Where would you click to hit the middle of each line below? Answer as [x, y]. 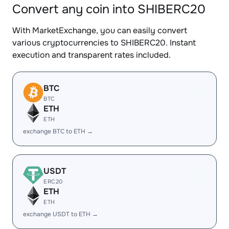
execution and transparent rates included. [91, 55]
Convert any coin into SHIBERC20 [109, 9]
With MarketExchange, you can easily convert [100, 30]
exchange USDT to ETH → [61, 214]
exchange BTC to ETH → [58, 131]
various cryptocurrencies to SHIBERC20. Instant [104, 43]
